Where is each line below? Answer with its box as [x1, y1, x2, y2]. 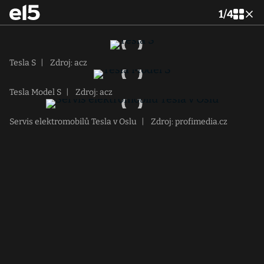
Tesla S [9, 58, 36, 68]
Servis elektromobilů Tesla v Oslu [9, 117, 137, 127]
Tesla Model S [9, 87, 61, 97]
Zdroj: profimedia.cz [149, 117, 227, 127]
